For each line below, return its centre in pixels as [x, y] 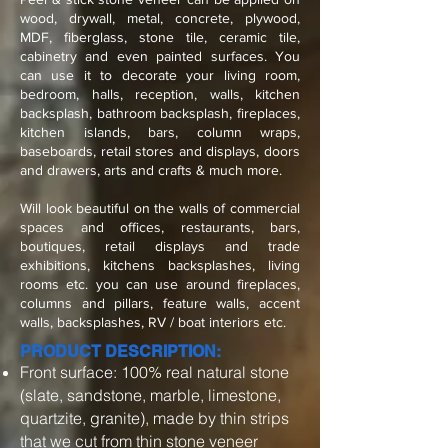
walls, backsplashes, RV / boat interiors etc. [155, 322]
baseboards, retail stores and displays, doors [160, 151]
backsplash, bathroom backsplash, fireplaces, [160, 113]
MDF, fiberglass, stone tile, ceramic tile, [160, 37]
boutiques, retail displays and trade [160, 246]
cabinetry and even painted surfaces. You [160, 56]
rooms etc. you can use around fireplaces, [160, 284]
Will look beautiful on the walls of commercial [160, 208]
